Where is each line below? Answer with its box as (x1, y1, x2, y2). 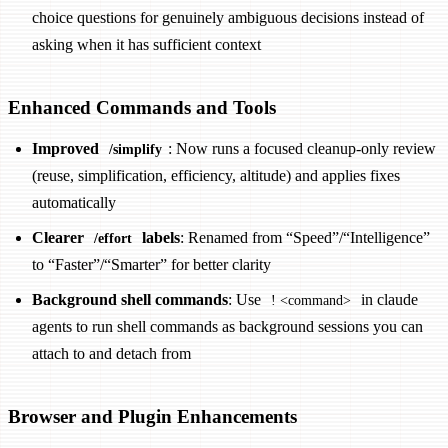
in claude (356, 290, 418, 308)
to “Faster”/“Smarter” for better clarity (32, 255, 271, 273)
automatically (32, 193, 116, 211)
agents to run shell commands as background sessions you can (32, 317, 423, 335)
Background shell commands (32, 290, 228, 308)
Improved (32, 139, 103, 157)
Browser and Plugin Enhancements (8, 405, 297, 427)
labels (137, 228, 180, 246)
